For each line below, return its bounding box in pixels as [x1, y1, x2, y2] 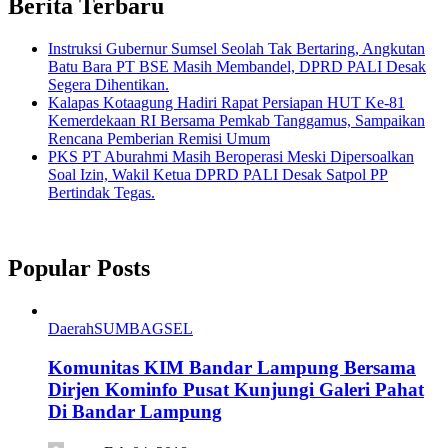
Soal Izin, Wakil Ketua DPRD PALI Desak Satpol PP [48, 165, 388, 183]
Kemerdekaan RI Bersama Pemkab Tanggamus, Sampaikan [48, 111, 425, 129]
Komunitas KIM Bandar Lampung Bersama [48, 357, 416, 379]
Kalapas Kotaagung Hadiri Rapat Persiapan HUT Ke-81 [48, 93, 405, 111]
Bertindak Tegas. [48, 183, 155, 201]
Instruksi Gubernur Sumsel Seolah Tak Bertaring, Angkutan [48, 39, 425, 57]
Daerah [48, 320, 94, 338]
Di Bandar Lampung [48, 401, 222, 423]
